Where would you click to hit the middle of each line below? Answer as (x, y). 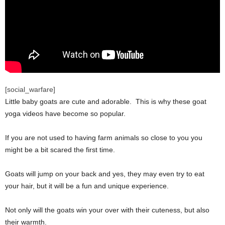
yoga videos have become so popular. (65, 114)
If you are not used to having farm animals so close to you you (104, 138)
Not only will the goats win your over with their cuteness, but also (107, 210)
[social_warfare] (30, 89)
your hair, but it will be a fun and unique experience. (87, 186)
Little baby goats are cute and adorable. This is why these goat (106, 101)
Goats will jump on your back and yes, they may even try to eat (105, 174)
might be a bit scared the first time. (60, 150)
